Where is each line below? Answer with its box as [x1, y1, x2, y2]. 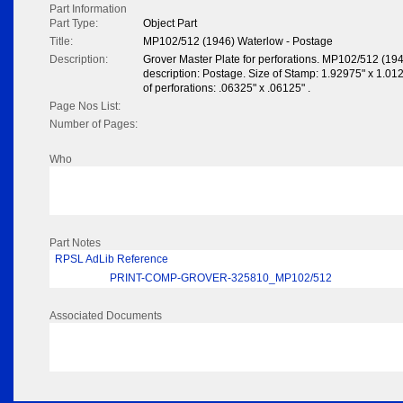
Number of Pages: [49, 118, 138, 131]
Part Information [49, 3, 127, 16]
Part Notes [49, 237, 101, 250]
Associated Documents [49, 309, 162, 323]
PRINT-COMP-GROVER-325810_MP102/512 [110, 272, 332, 285]
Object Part [143, 17, 197, 31]
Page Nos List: [49, 100, 121, 113]
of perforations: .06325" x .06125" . [143, 82, 310, 95]
